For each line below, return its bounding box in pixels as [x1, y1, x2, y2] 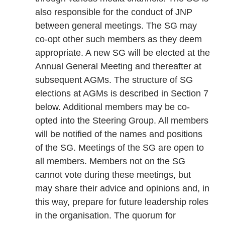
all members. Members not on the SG [35, 156, 185, 167]
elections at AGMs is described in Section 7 [35, 88, 208, 99]
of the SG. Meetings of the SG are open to [35, 143, 204, 153]
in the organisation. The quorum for [35, 210, 176, 221]
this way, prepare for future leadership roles [35, 197, 208, 207]
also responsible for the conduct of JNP [35, 7, 192, 18]
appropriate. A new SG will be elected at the [35, 48, 210, 58]
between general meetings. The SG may [35, 21, 197, 31]
